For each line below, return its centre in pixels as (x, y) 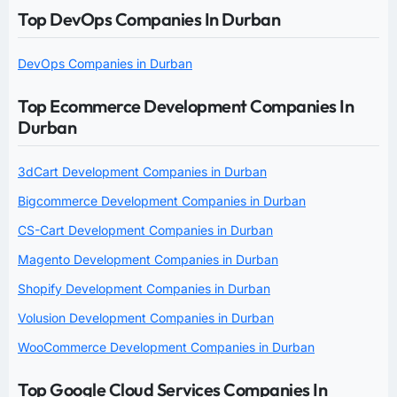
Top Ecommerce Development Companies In (186, 105)
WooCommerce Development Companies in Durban (166, 346)
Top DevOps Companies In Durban (149, 19)
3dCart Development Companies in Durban (142, 171)
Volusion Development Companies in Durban (146, 317)
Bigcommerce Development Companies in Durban (162, 200)
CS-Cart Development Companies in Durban (145, 230)
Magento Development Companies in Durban (148, 259)
